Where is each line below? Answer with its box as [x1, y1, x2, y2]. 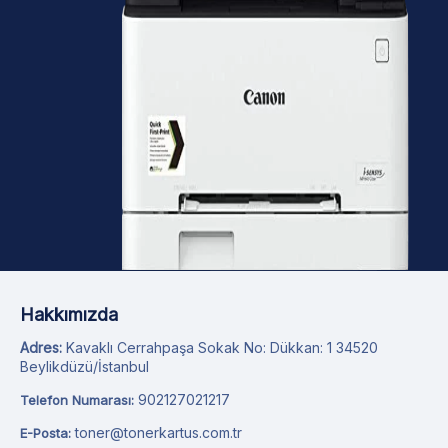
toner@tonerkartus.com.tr [75, 423, 242, 441]
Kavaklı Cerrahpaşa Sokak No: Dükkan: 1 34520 [62, 338, 378, 356]
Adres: [20, 338, 62, 356]
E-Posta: [20, 424, 71, 441]
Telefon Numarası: [20, 391, 134, 408]
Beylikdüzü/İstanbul [20, 357, 149, 375]
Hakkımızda [20, 303, 118, 325]
